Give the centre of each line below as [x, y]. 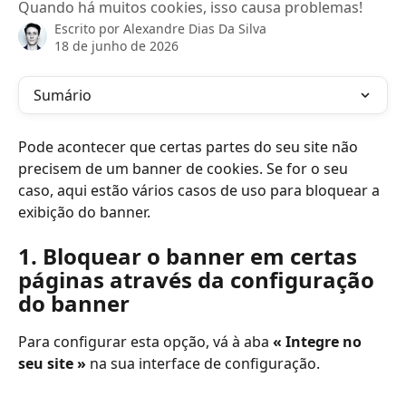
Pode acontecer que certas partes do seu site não [190, 147]
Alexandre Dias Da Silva [195, 29]
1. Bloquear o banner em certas [190, 256]
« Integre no [319, 342]
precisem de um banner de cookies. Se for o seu [185, 169]
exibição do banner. [84, 212]
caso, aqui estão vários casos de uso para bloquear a [201, 190]
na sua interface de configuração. [203, 364]
